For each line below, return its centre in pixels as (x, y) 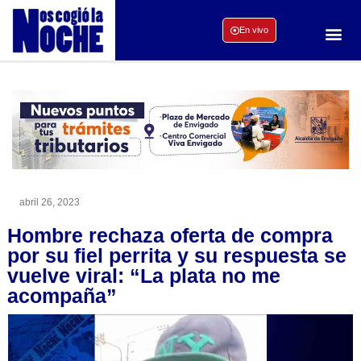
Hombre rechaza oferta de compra (170, 235)
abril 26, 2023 (50, 202)
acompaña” (62, 295)
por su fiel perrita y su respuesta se (177, 255)
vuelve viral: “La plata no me (144, 275)
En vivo (253, 30)
